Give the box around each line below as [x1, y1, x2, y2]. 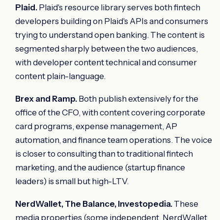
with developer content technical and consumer [15, 57, 197, 67]
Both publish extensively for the [77, 93, 198, 104]
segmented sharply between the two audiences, [15, 43, 198, 54]
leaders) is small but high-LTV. [15, 176, 129, 186]
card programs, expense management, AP [15, 121, 177, 131]
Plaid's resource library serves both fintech [37, 2, 200, 12]
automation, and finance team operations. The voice [15, 135, 212, 145]
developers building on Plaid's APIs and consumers [15, 16, 208, 26]
